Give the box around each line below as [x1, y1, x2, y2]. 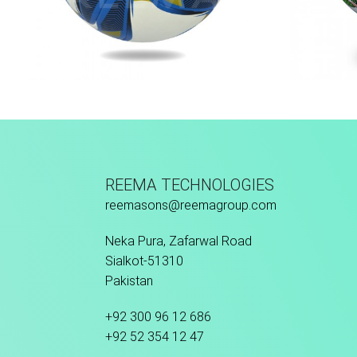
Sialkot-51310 [105, 253, 183, 269]
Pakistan [105, 273, 153, 289]
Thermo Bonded [92, 92, 194, 108]
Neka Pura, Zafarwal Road [105, 233, 252, 249]
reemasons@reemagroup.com [105, 198, 277, 214]
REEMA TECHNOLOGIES [105, 175, 274, 195]
